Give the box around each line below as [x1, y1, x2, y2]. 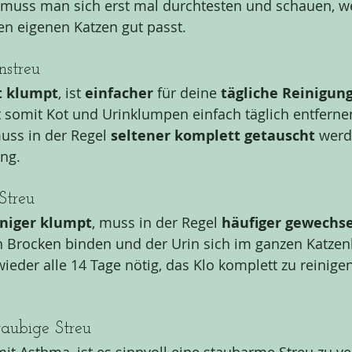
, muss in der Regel [92, 213, 222, 233]
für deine [157, 83, 221, 103]
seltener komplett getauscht [111, 126, 315, 146]
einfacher [85, 83, 157, 104]
